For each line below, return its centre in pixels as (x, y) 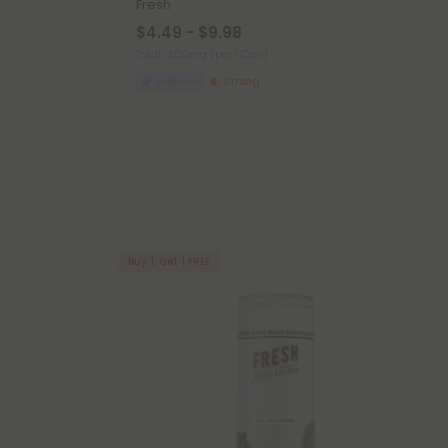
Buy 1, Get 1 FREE (169, 261)
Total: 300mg (173, 54)
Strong (241, 81)
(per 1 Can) (239, 54)
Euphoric (177, 81)
